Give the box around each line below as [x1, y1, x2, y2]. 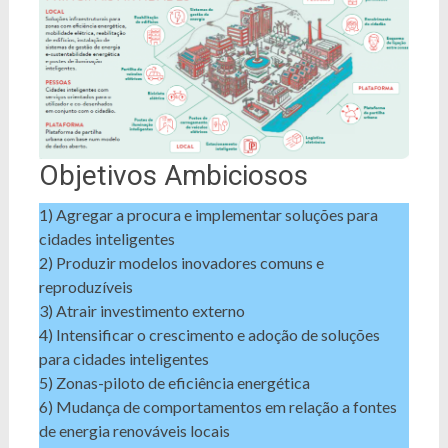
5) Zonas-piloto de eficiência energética [38, 372, 310, 392]
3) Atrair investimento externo [38, 300, 245, 320]
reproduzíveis [38, 276, 133, 296]
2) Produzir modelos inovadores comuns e [38, 252, 324, 272]
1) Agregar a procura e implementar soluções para [38, 204, 378, 224]
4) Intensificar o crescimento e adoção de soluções [38, 324, 380, 344]
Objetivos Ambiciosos [38, 158, 308, 192]
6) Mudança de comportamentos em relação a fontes [38, 396, 397, 416]
